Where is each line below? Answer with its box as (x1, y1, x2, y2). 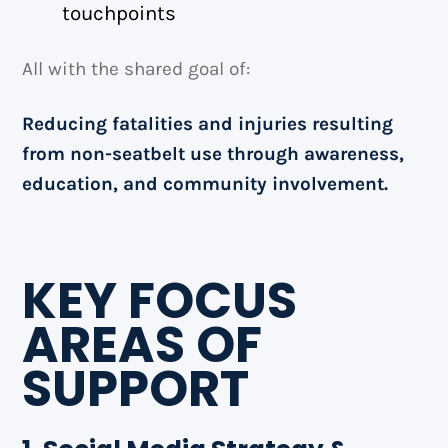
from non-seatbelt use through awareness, (22, 143, 405, 166)
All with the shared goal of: (22, 58, 251, 81)
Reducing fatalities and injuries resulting (22, 113, 394, 136)
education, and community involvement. (22, 173, 389, 196)
